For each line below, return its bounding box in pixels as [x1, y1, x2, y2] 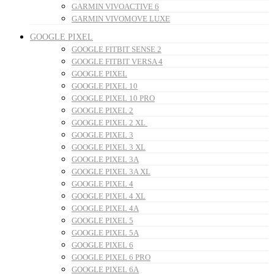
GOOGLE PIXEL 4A [72, 204, 139, 213]
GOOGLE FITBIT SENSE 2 [72, 45, 161, 54]
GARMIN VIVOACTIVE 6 [72, 2, 159, 12]
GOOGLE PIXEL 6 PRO [72, 253, 150, 262]
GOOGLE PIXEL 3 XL [72, 143, 146, 152]
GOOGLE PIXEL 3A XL [72, 167, 150, 177]
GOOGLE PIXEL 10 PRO [72, 94, 155, 103]
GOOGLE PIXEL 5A [72, 228, 139, 238]
